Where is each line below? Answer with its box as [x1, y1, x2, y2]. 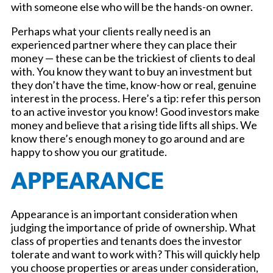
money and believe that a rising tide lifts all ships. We [11, 118, 257, 132]
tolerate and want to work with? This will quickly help [11, 247, 260, 261]
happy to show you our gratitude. [11, 145, 167, 159]
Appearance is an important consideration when [11, 207, 238, 221]
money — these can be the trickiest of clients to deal [11, 51, 255, 65]
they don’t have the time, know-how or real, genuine [11, 78, 257, 92]
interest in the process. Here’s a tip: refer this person [11, 91, 261, 105]
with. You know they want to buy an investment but [11, 65, 252, 79]
